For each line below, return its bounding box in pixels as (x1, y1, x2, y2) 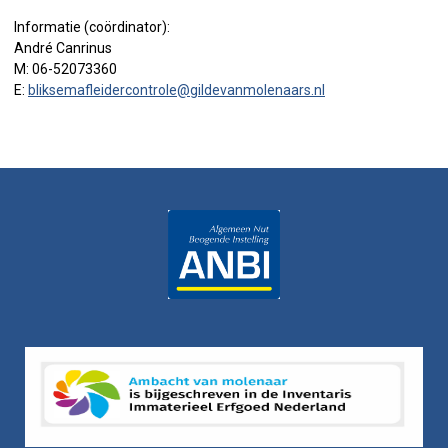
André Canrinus (14, 40, 112, 57)
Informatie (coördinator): (14, 19, 170, 36)
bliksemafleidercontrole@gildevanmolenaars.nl (28, 82, 325, 99)
